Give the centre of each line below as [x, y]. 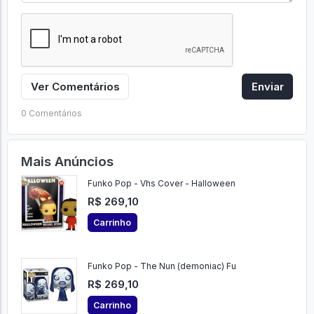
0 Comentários [51, 113]
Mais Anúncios [67, 161]
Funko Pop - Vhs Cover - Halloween [161, 184]
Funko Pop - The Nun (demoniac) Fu [162, 266]
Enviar [267, 86]
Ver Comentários [75, 86]
